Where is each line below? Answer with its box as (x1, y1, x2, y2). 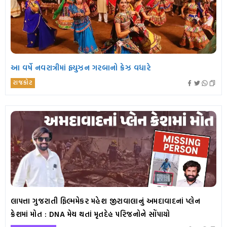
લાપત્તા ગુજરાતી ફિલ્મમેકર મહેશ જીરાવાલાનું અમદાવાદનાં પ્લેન (11, 195, 200, 207)
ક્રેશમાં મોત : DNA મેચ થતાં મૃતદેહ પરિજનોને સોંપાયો (11, 208, 170, 220)
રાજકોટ (13, 78, 33, 87)
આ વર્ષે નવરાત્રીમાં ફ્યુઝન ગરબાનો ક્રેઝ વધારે (11, 62, 150, 74)
